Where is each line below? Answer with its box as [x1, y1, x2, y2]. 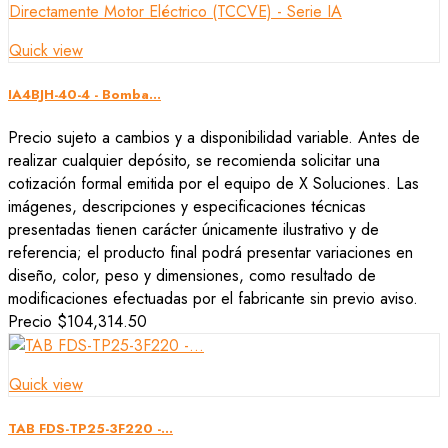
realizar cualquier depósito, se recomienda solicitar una [8, 149, 380, 173]
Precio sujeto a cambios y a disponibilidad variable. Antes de [8, 126, 420, 150]
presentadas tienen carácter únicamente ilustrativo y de [8, 218, 379, 242]
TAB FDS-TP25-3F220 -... [8, 419, 173, 439]
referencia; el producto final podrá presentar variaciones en [8, 241, 413, 265]
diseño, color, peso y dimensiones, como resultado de [8, 264, 376, 288]
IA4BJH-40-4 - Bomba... [8, 84, 161, 104]
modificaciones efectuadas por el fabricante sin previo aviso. [8, 287, 418, 311]
